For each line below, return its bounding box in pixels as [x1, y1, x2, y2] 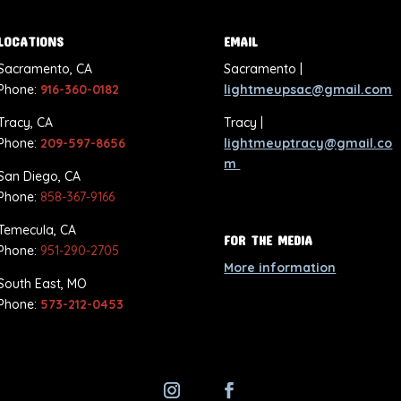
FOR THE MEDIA [224, 231, 313, 248]
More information [224, 259, 337, 276]
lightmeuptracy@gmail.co [224, 135, 393, 152]
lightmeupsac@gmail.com [224, 81, 393, 98]
